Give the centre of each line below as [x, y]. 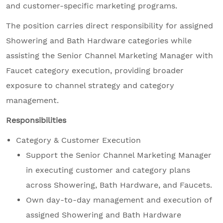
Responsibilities [36, 120]
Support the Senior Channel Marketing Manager [119, 155]
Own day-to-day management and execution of [119, 200]
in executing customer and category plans [108, 170]
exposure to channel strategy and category [90, 86]
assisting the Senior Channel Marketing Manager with [110, 56]
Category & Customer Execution [78, 140]
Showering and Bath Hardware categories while [99, 41]
